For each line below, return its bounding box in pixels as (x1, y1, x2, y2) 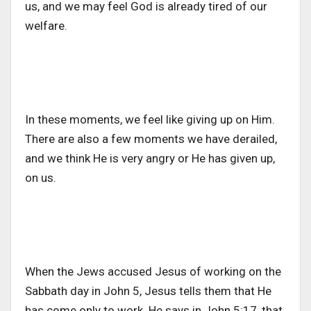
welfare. (25, 19, 70, 33)
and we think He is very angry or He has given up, (25, 151, 275, 166)
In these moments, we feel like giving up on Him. (25, 112, 275, 127)
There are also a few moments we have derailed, (25, 132, 277, 146)
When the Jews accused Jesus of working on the (25, 264, 281, 279)
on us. (25, 171, 59, 185)
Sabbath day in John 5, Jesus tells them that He (25, 284, 271, 299)
